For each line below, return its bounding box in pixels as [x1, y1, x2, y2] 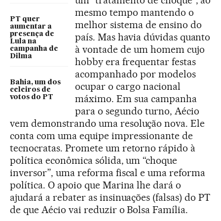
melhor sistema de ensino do [75, 19, 202, 31]
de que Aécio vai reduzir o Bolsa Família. [10, 204, 188, 216]
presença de [10, 31, 54, 37]
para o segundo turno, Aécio [75, 105, 199, 117]
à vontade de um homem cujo [75, 43, 205, 55]
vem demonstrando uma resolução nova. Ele [10, 117, 205, 129]
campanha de [10, 45, 58, 52]
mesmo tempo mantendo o [75, 6, 194, 18]
